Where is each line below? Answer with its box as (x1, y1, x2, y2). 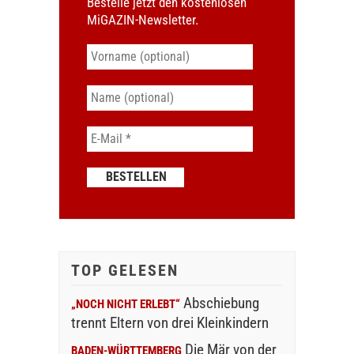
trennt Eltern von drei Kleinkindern (70, 313, 269, 332)
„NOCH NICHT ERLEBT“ (70, 296, 180, 311)
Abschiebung (183, 293, 259, 312)
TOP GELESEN (70, 260, 179, 280)
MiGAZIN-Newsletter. (86, 11, 198, 28)
